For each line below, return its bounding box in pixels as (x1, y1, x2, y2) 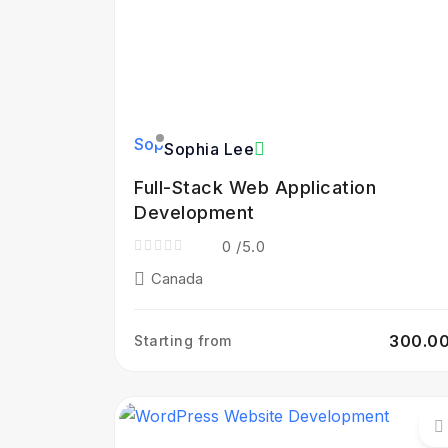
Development (134, 202, 255, 223)
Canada (151, 269, 203, 288)
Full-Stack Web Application (134, 177, 376, 198)
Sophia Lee (164, 139, 254, 159)
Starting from (134, 332, 232, 349)
